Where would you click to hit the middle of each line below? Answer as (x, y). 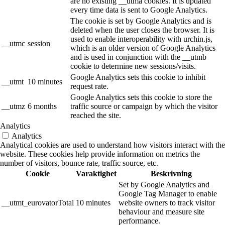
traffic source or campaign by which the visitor (144, 106)
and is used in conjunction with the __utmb (138, 57)
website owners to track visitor (167, 203)
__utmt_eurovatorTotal (38, 203)
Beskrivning (171, 174)
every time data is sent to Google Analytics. (139, 10)
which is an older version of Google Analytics (143, 48)
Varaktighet (96, 174)
